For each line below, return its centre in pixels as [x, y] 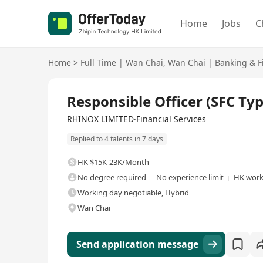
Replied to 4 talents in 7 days [117, 139]
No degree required [112, 178]
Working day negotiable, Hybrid [133, 193]
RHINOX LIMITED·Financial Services [136, 119]
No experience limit [190, 178]
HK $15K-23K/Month [113, 162]
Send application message [137, 245]
